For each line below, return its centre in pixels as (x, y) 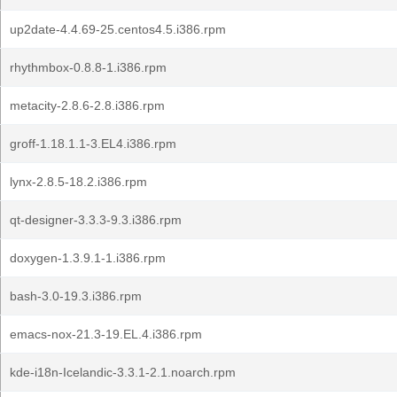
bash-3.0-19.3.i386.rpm (76, 296)
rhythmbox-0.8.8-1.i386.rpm (88, 67)
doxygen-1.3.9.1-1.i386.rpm (88, 258)
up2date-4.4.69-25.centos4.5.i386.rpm (118, 29)
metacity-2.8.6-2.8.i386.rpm (87, 105)
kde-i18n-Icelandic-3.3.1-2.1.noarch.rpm (123, 372)
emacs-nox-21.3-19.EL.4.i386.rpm (106, 334)
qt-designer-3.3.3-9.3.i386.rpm (96, 220)
